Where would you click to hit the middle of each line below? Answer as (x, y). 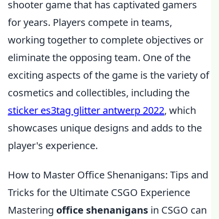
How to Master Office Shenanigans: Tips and (108, 175)
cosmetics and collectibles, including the (99, 93)
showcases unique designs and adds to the (105, 128)
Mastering (32, 210)
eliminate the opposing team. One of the (99, 57)
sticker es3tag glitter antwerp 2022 (86, 110)
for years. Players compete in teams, (90, 22)
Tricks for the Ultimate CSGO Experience (99, 192)
